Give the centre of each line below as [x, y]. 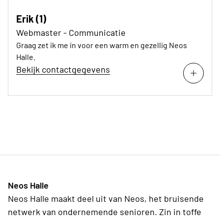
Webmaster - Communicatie [71, 32]
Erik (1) [31, 18]
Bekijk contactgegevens [63, 69]
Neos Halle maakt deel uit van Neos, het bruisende [106, 198]
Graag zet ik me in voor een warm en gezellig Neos [102, 45]
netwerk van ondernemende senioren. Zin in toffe [105, 211]
